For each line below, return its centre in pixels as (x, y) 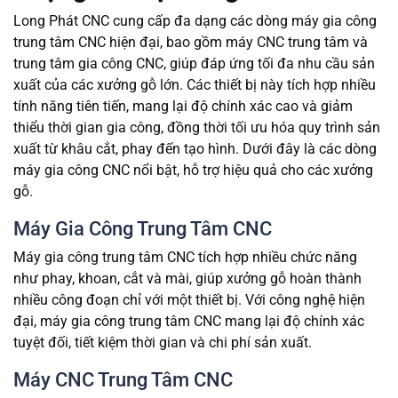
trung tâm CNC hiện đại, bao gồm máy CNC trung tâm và (191, 43)
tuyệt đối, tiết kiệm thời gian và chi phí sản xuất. (163, 343)
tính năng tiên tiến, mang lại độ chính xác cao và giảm (183, 107)
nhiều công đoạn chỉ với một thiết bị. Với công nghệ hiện (189, 300)
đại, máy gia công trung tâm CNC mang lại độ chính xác (189, 322)
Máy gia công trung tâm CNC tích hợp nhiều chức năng (185, 258)
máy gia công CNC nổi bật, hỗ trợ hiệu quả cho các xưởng (193, 171)
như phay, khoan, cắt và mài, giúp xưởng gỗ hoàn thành (187, 279)
